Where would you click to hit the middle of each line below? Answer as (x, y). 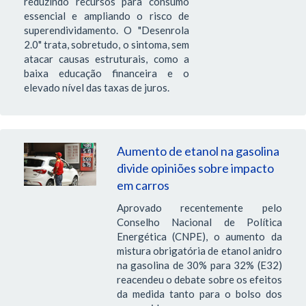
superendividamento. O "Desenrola (107, 30)
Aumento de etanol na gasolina (198, 151)
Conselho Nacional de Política (199, 222)
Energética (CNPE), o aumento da (199, 237)
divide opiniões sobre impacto (195, 168)
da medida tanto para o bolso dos (199, 294)
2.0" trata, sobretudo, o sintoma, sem (107, 44)
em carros (143, 185)
